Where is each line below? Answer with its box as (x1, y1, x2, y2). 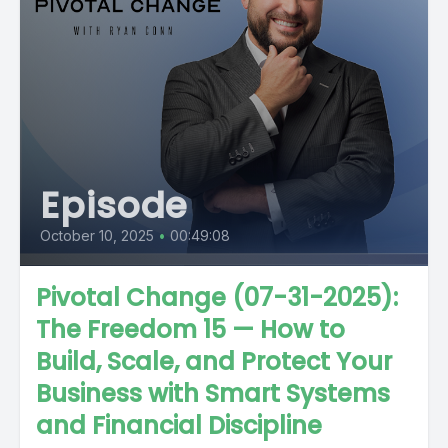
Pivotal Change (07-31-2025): (36, 281, 398, 314)
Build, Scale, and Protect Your (36, 345, 392, 378)
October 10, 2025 (40, 227, 154, 244)
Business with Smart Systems (36, 377, 390, 410)
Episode (40, 180, 189, 231)
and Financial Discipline (36, 409, 322, 442)
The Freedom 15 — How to (36, 313, 345, 346)
